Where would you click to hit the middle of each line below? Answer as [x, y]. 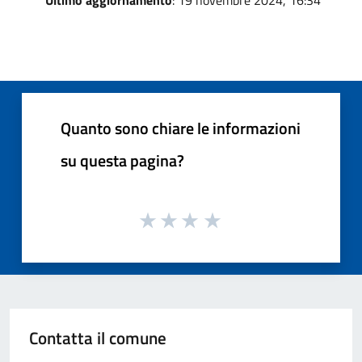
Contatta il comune [98, 338]
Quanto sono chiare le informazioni [181, 128]
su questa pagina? [122, 160]
